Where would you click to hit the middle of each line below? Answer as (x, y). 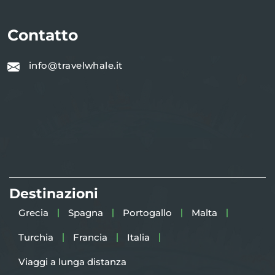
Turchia (36, 238)
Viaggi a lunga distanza (72, 262)
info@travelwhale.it (76, 65)
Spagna (86, 213)
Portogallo (147, 213)
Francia (90, 238)
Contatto (43, 35)
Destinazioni (54, 194)
